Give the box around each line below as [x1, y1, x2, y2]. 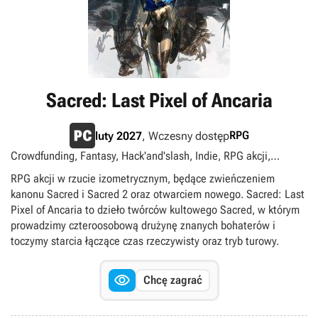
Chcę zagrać [143, 273, 202, 287]
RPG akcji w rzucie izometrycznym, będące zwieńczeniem [11, 172, 275, 185]
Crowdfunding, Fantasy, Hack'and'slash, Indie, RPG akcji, [11, 149, 270, 163]
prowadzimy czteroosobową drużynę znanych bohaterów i [11, 219, 275, 232]
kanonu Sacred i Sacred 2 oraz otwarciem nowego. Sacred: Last [11, 187, 305, 201]
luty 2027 [94, 128, 142, 143]
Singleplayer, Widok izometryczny [11, 165, 165, 178]
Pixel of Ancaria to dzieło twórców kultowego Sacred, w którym [11, 203, 300, 216]
